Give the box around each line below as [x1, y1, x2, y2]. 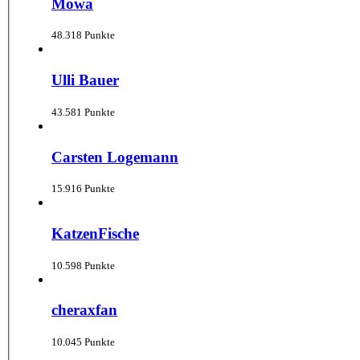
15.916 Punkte [51, 182, 115, 195]
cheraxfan [51, 301, 117, 319]
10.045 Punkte [51, 336, 115, 349]
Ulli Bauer [51, 72, 119, 89]
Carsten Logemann [51, 148, 178, 166]
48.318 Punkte [51, 29, 115, 42]
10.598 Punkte [51, 259, 115, 272]
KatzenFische [51, 225, 139, 242]
